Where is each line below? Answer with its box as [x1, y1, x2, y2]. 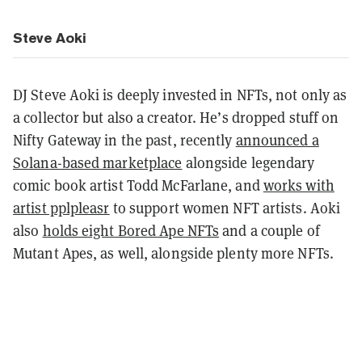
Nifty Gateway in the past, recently [13, 130, 236, 149]
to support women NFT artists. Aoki [109, 198, 341, 217]
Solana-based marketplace [13, 153, 183, 172]
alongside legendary [182, 153, 315, 172]
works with [263, 175, 335, 195]
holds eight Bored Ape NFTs [42, 221, 220, 240]
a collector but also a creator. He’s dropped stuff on [13, 107, 339, 127]
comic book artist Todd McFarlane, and [13, 175, 263, 195]
